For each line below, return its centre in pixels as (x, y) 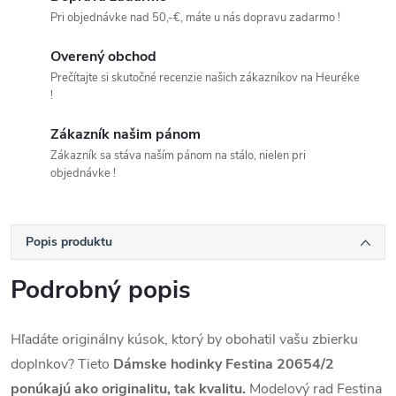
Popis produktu (69, 242)
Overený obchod (103, 57)
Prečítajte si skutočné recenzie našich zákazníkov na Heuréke (205, 78)
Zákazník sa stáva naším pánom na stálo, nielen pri (178, 156)
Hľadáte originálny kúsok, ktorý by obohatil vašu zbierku (184, 340)
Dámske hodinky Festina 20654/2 (222, 365)
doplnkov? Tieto (60, 365)
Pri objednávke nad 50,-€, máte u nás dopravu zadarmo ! (195, 18)
